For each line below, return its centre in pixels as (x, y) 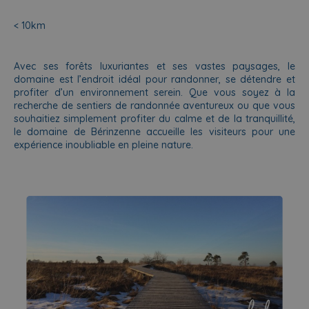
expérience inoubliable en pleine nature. (103, 144)
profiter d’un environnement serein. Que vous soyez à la (154, 92)
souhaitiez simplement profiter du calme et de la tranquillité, (154, 118)
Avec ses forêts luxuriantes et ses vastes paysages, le (154, 66)
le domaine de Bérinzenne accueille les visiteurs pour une (154, 131)
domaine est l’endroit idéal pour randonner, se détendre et (154, 79)
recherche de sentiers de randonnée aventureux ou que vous (154, 105)
